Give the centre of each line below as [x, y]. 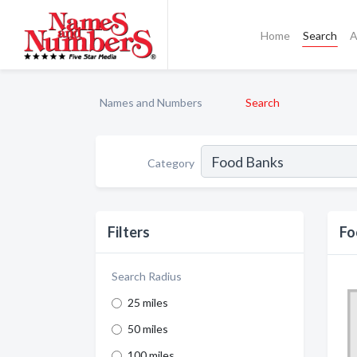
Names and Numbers [151, 102]
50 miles [148, 329]
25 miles [148, 302]
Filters [129, 232]
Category [171, 163]
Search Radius [147, 276]
